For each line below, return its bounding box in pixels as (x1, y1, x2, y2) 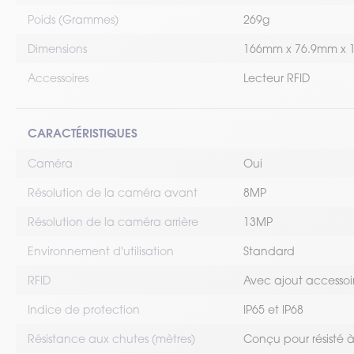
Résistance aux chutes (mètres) (28, 332, 195, 345)
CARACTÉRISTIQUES (28, 125, 137, 141)
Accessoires (28, 71, 88, 85)
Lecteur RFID (243, 71, 310, 85)
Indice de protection (28, 303, 140, 316)
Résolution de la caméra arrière (28, 215, 198, 228)
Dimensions (28, 42, 87, 55)
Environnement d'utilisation (28, 244, 174, 258)
